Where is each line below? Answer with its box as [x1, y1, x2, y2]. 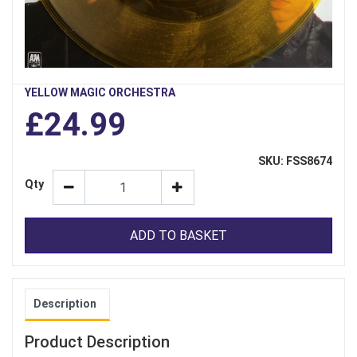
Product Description [25, 332, 170, 352]
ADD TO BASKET [130, 227, 227, 243]
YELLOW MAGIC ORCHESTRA [25, 86, 175, 100]
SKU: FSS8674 [258, 155, 332, 168]
